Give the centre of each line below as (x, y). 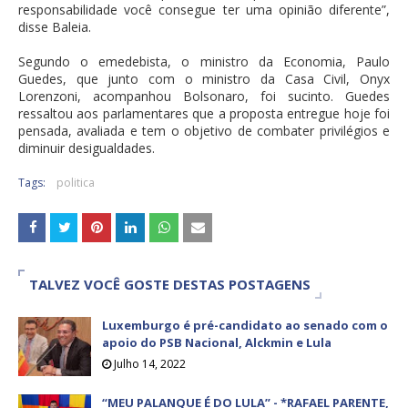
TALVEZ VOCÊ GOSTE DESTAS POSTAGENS (170, 285)
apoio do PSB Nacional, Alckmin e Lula (217, 343)
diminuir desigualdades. (87, 148)
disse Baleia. (55, 27)
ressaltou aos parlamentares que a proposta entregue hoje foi (204, 114)
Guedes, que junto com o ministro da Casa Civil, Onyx (204, 79)
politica (76, 183)
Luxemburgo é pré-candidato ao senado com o (245, 326)
